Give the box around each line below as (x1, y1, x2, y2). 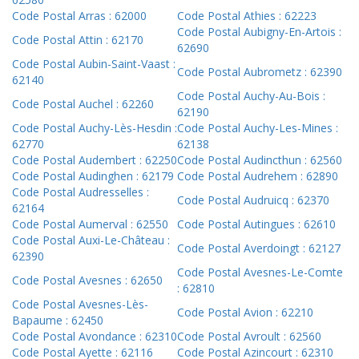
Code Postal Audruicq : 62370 (177, 192, 329, 208)
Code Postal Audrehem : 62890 (177, 168, 338, 184)
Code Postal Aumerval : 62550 (12, 216, 168, 232)
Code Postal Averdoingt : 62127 (177, 240, 341, 256)
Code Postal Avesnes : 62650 (12, 272, 163, 288)
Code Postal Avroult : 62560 (177, 329, 321, 345)
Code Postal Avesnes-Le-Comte (177, 264, 343, 280)
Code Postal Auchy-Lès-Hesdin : (12, 120, 177, 136)
